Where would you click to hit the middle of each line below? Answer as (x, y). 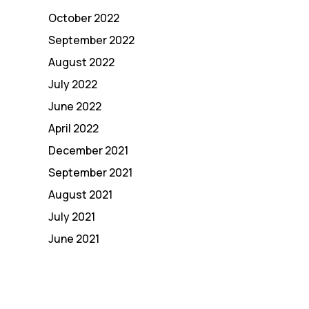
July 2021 (72, 217)
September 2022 (91, 40)
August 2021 (80, 195)
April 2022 (73, 128)
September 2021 (90, 172)
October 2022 (84, 18)
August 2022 (81, 62)
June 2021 (74, 239)
